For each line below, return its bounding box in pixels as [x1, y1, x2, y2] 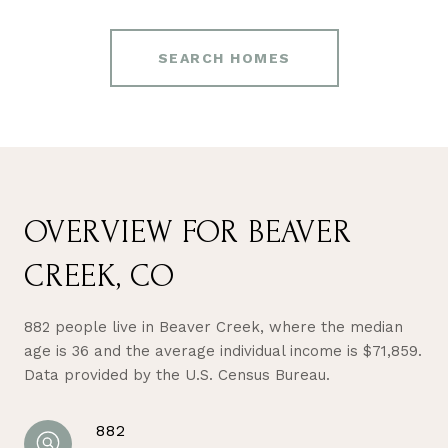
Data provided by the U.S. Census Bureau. [24, 365, 330, 384]
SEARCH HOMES [157, 49, 291, 66]
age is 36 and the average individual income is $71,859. [24, 341, 422, 360]
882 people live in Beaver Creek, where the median [24, 317, 403, 336]
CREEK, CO [24, 258, 175, 294]
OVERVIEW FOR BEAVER [24, 214, 352, 250]
